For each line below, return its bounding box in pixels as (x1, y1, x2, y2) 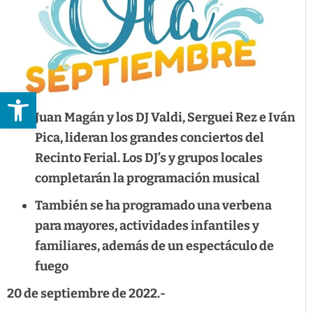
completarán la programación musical (35, 170, 260, 187)
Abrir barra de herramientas (6, 85, 278, 112)
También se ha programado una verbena (35, 198, 272, 214)
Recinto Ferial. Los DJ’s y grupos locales (35, 150, 263, 166)
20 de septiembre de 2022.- (7, 286, 166, 302)
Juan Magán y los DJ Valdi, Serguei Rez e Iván (35, 110, 296, 126)
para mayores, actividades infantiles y (35, 218, 259, 234)
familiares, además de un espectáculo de (35, 238, 274, 254)
